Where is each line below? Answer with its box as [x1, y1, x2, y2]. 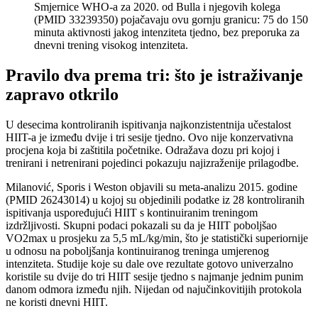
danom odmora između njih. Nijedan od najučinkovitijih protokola [6, 283, 302, 295]
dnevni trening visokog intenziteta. [34, 38, 188, 51]
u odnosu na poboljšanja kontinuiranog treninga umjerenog [6, 244, 269, 257]
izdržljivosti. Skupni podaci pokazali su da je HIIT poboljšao [6, 219, 277, 231]
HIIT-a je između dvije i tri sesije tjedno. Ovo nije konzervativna [6, 131, 293, 143]
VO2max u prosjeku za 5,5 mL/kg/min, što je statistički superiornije [6, 231, 308, 244]
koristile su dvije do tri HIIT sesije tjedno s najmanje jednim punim [6, 270, 303, 283]
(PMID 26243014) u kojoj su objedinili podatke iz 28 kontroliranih [6, 193, 305, 206]
